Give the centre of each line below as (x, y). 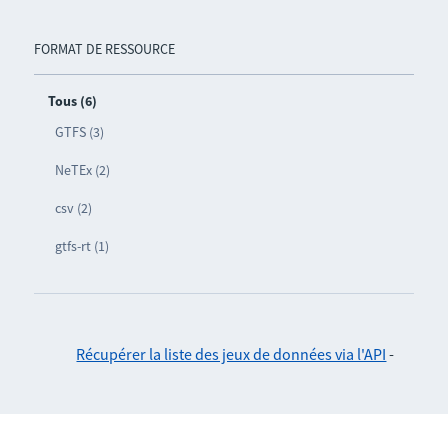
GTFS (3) (79, 131)
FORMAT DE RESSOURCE (104, 48)
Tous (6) (72, 100)
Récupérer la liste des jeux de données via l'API (231, 353)
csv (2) (73, 207)
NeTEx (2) (82, 169)
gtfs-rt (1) (81, 245)
